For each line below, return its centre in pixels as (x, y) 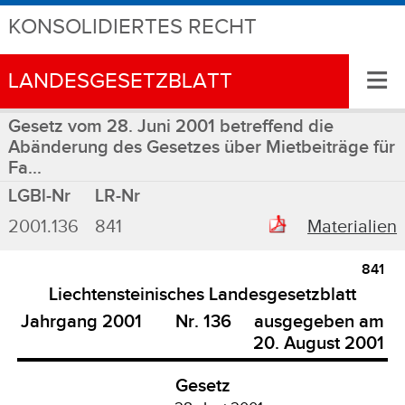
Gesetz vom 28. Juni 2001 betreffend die (170, 127)
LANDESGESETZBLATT (120, 81)
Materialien (353, 226)
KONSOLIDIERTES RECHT (132, 27)
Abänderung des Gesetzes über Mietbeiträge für (201, 147)
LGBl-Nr (39, 196)
